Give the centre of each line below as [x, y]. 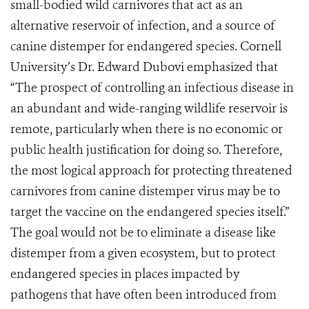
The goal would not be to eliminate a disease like [143, 232]
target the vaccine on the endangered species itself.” [150, 212]
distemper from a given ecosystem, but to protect [143, 253]
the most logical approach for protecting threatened [151, 170]
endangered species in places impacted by [125, 274]
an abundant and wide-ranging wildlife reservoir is [149, 108]
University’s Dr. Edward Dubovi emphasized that [144, 67]
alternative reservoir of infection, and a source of [143, 26]
